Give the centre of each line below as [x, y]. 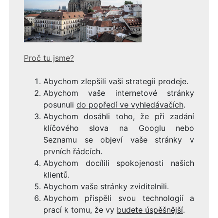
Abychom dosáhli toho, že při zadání [119, 117]
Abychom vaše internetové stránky [119, 93]
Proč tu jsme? [49, 58]
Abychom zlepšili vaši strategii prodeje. [116, 82]
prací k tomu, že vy [80, 210]
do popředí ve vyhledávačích [130, 105]
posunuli [60, 105]
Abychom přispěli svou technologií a [119, 198]
